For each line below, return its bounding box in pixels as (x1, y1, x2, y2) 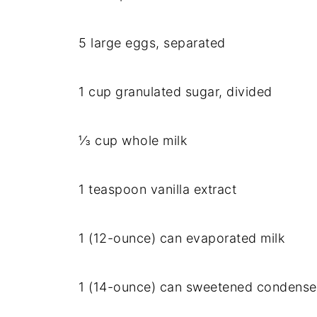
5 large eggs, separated (79, 35, 226, 50)
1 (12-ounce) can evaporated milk (79, 231, 284, 246)
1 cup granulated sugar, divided (79, 84, 272, 99)
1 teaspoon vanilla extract (79, 182, 236, 197)
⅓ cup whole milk (79, 133, 187, 148)
